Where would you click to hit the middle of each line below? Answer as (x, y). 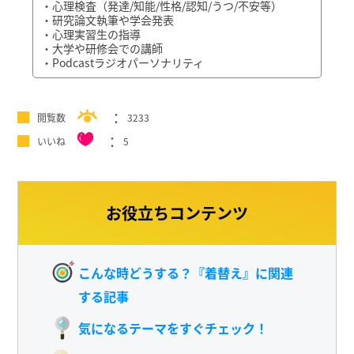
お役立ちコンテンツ (177, 213)
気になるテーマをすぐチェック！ (173, 328)
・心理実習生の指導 (91, 34)
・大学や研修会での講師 (102, 48)
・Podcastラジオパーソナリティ (123, 62)
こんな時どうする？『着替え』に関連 (185, 272)
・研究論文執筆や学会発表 (108, 19)
